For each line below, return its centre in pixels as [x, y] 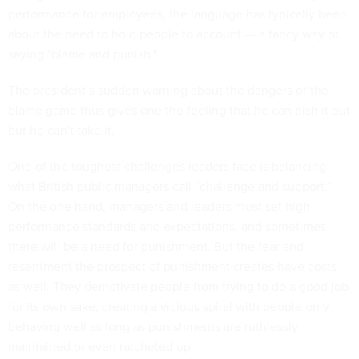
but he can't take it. [61, 130]
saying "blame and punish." [83, 54]
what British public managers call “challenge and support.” [170, 186]
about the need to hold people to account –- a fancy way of [173, 34]
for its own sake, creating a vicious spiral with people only [169, 306]
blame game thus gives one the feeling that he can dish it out [179, 110]
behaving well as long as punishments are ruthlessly [153, 326]
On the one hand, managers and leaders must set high [159, 206]
